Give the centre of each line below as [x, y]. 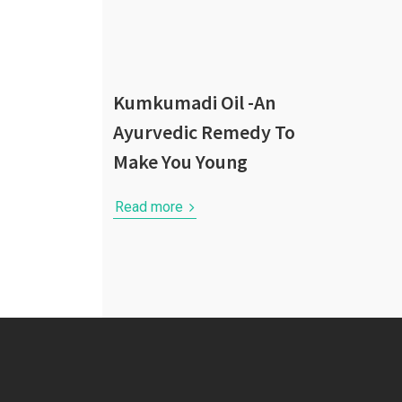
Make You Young [180, 162]
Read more [151, 207]
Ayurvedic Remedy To [204, 132]
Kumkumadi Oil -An [194, 102]
